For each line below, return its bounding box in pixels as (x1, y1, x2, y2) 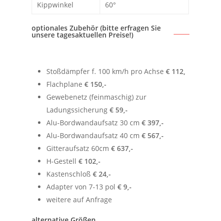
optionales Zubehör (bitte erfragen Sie (32, 23, 161, 33)
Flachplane (46, 79, 85, 89)
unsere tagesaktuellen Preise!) (32, 30, 134, 40)
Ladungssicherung (46, 105, 110, 115)
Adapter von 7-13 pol (46, 182, 118, 192)
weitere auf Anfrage (46, 195, 112, 205)
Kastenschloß (46, 169, 93, 179)
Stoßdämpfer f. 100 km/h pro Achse (46, 67, 166, 76)
